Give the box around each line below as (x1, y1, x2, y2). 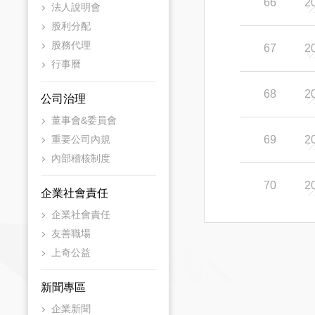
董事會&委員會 (51, 115, 117, 126)
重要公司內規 (51, 134, 110, 145)
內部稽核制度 (51, 153, 110, 164)
